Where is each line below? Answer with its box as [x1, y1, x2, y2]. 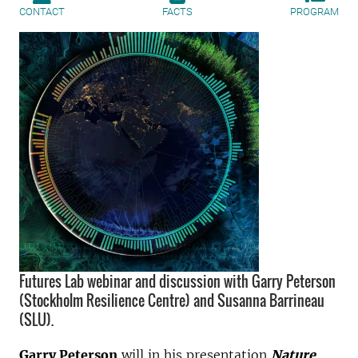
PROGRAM [290, 6, 339, 18]
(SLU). [19, 309, 54, 330]
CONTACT [19, 6, 65, 18]
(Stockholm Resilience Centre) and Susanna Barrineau [19, 290, 324, 311]
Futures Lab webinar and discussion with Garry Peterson [19, 271, 336, 292]
